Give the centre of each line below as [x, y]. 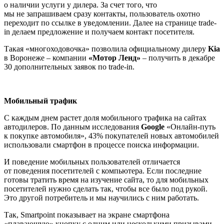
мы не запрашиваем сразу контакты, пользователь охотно [102, 13]
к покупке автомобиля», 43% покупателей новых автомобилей [111, 135]
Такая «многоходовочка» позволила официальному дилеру [106, 48]
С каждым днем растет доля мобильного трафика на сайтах [105, 117]
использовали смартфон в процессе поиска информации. [101, 144]
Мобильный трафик [40, 100]
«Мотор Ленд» [114, 57]
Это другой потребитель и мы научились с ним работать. [101, 197]
